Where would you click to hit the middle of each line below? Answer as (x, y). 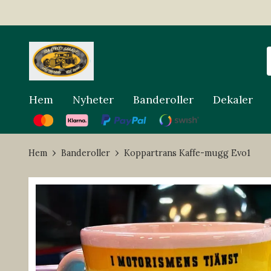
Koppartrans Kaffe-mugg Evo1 (187, 153)
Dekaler (233, 100)
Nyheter (93, 100)
